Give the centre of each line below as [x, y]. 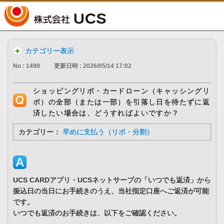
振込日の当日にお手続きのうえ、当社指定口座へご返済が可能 [111, 191]
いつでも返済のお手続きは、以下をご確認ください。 [97, 213]
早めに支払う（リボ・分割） [108, 132]
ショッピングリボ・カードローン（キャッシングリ [122, 91]
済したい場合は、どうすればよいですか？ [106, 113]
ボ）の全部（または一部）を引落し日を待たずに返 [122, 102]
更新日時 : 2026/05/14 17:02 [93, 66]
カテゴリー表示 [49, 51]
